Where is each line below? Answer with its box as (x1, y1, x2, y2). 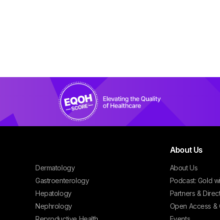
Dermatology (35, 164, 75, 172)
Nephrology (35, 202, 72, 210)
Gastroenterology (35, 176, 89, 185)
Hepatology (35, 189, 72, 197)
